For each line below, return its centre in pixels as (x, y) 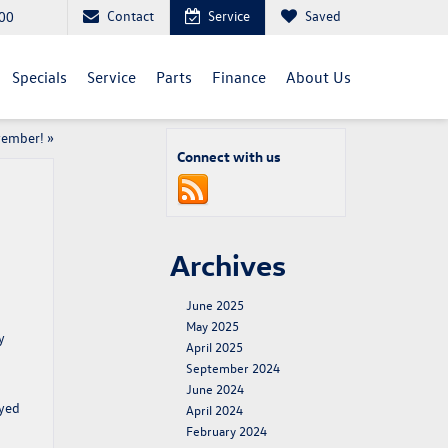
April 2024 (214, 409)
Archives (228, 264)
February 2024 (226, 430)
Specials (39, 76)
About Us (318, 76)
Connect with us (229, 156)
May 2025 (212, 325)
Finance (239, 76)
